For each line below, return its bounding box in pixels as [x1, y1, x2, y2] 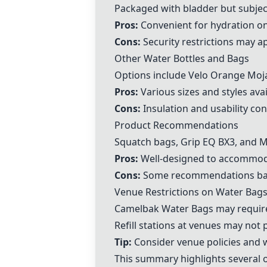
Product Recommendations [114, 119, 238, 132]
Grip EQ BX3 [181, 135, 235, 148]
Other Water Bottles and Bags [114, 52, 249, 65]
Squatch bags [114, 135, 176, 148]
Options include [114, 69, 188, 82]
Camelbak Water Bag [114, 202, 209, 215]
